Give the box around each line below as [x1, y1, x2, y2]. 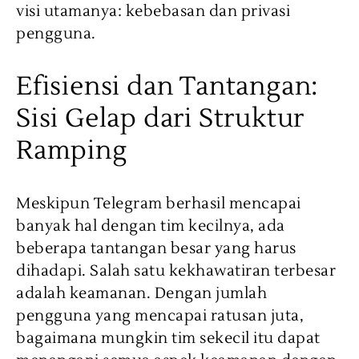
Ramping [16, 133, 127, 167]
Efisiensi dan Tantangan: [16, 69, 319, 103]
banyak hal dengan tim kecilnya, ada [16, 216, 285, 236]
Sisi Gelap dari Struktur [16, 101, 305, 135]
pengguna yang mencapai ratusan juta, [16, 305, 304, 325]
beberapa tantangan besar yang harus [16, 238, 296, 258]
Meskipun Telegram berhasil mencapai [16, 193, 301, 213]
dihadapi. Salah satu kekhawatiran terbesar [16, 260, 336, 280]
